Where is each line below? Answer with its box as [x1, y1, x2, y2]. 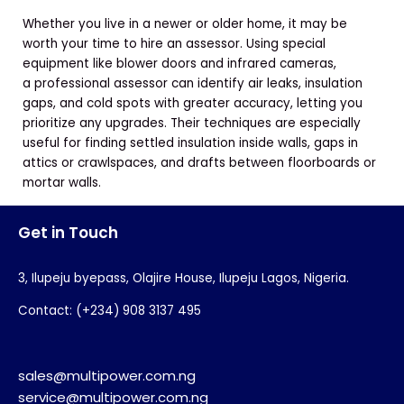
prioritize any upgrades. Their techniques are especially [23, 114, 361, 132]
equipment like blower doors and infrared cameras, [23, 54, 336, 72]
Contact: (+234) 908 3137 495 [18, 301, 201, 319]
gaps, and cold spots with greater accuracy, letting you [23, 94, 363, 112]
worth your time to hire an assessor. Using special [23, 34, 326, 52]
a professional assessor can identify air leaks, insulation [23, 74, 363, 92]
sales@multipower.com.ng [18, 365, 196, 385]
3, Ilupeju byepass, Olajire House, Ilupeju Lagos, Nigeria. [18, 270, 349, 288]
